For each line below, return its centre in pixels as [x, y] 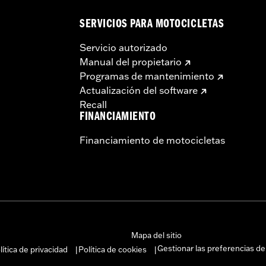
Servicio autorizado [123, 47]
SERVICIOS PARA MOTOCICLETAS [152, 25]
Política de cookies [112, 249]
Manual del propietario [131, 61]
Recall [93, 104]
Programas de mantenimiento [147, 76]
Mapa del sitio [156, 235]
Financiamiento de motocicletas [152, 140]
